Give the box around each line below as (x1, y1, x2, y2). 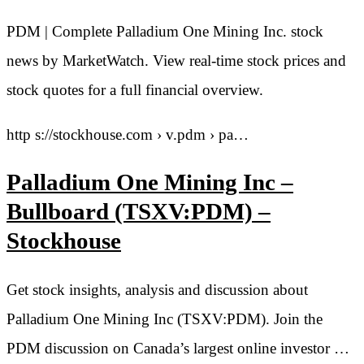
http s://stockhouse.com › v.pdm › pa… (6, 125, 249, 143)
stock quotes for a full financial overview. (6, 80, 263, 98)
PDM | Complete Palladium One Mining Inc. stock (6, 22, 323, 40)
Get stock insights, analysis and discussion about (6, 281, 308, 299)
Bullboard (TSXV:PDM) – (6, 199, 271, 225)
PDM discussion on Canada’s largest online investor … (6, 340, 349, 357)
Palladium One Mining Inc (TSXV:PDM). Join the (6, 310, 323, 328)
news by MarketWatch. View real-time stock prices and (6, 51, 346, 69)
